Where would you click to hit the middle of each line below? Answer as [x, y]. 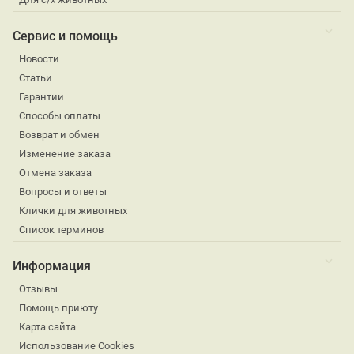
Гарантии [41, 97]
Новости [39, 59]
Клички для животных [73, 211]
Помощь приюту [58, 308]
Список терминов [61, 230]
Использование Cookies [77, 346]
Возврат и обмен [59, 135]
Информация [52, 266]
